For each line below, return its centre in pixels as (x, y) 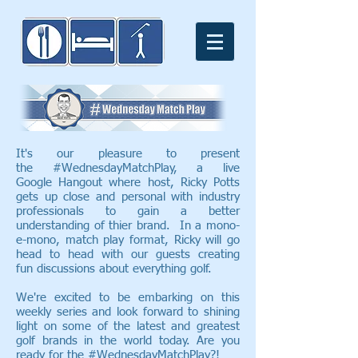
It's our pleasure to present (128, 154)
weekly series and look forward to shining (128, 312)
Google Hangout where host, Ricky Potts (128, 183)
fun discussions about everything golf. (120, 269)
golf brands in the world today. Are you (128, 341)
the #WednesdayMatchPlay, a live (128, 168)
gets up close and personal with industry (128, 197)
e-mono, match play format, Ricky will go (128, 240)
